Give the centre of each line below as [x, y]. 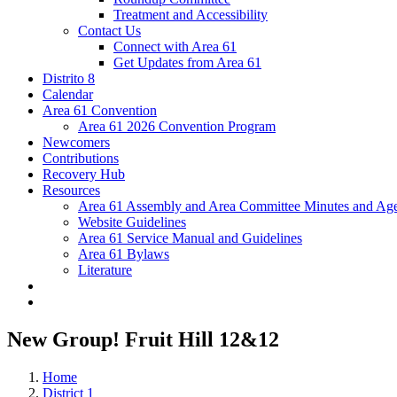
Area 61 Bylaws [124, 254]
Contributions [81, 159]
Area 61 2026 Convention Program [177, 127]
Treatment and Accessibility [191, 15]
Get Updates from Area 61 [187, 63]
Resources [71, 191]
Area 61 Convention [100, 111]
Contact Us [109, 31]
